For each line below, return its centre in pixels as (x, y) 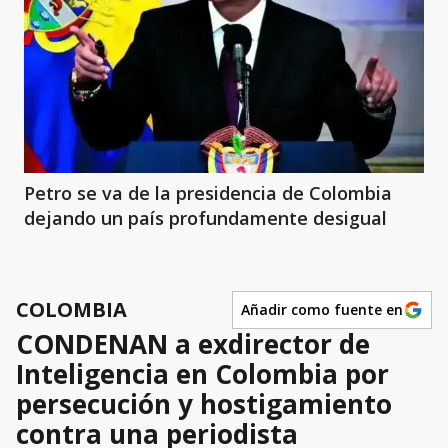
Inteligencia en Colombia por (202, 373)
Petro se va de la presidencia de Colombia (208, 192)
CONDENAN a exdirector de (193, 343)
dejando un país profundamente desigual (205, 217)
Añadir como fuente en (322, 310)
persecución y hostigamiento (204, 403)
